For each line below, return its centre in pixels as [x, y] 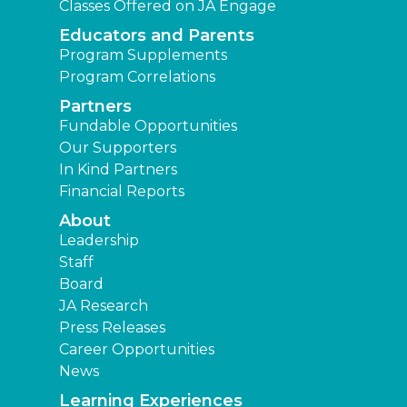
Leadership [99, 241]
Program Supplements [143, 55]
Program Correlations [137, 77]
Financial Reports [122, 192]
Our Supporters [118, 148]
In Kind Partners [118, 170]
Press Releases [112, 328]
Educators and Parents [157, 36]
